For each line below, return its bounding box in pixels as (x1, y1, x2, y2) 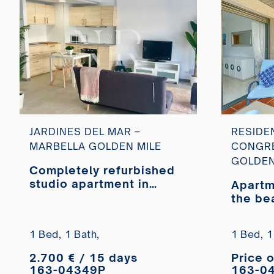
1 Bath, (65, 228, 100, 241)
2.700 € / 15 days (29, 251, 138, 265)
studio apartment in (29, 177, 149, 191)
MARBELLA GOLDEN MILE (29, 140, 161, 153)
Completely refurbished (29, 163, 175, 177)
